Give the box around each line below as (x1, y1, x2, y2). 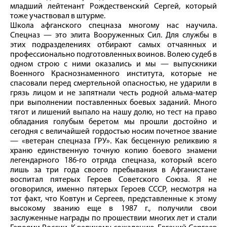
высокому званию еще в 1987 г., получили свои (10, 205, 217, 213)
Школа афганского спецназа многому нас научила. (10, 22, 217, 30)
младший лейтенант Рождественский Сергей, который (10, 3, 217, 11)
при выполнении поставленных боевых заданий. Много (10, 99, 217, 107)
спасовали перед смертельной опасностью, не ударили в (10, 80, 217, 88)
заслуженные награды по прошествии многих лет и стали (10, 214, 217, 223)
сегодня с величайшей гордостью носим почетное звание (10, 128, 217, 136)
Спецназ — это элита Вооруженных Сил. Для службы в (10, 31, 217, 40)
